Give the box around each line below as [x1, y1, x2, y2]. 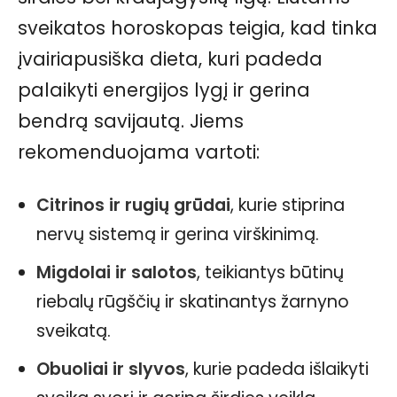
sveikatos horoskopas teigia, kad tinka [18, 15, 378, 41]
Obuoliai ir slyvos [36, 357, 185, 381]
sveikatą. [36, 319, 111, 343]
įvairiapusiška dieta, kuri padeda [18, 46, 323, 72]
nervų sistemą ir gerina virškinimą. [36, 222, 319, 246]
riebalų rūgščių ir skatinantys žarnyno [36, 290, 349, 314]
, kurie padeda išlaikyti [185, 357, 369, 381]
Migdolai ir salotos [36, 261, 197, 284]
